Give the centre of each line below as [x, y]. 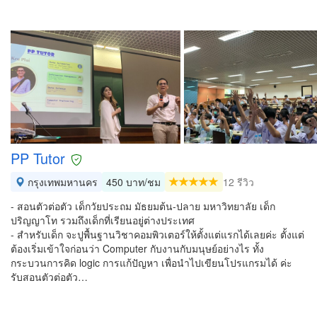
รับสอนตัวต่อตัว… [49, 277]
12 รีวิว [238, 182]
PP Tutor [38, 158]
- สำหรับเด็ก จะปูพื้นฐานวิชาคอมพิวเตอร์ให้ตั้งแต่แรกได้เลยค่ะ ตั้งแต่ [157, 234]
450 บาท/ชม [133, 182]
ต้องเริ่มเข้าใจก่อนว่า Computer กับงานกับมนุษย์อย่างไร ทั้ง [137, 248]
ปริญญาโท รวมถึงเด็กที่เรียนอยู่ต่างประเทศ [103, 220]
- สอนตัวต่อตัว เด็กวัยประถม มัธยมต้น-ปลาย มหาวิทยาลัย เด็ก [143, 206]
